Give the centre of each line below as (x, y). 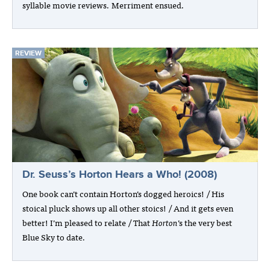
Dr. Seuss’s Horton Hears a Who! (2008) (120, 174)
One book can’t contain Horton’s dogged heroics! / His (123, 193)
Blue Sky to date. (54, 237)
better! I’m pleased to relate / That (87, 222)
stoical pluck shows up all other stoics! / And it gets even (128, 208)
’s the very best (205, 222)
